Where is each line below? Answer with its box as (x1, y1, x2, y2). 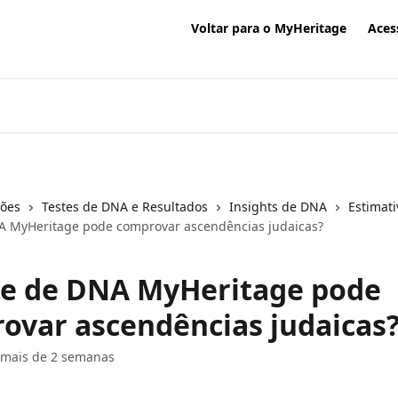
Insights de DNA (229, 198, 327, 215)
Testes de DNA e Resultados (42, 198, 208, 215)
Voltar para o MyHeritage (191, 20, 346, 36)
